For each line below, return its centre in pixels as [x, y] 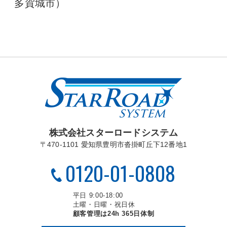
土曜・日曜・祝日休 [104, 205]
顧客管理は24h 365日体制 [113, 214]
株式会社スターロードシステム [113, 133]
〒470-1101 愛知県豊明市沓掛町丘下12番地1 [113, 144]
